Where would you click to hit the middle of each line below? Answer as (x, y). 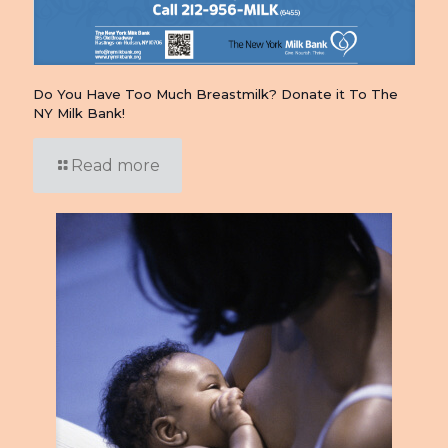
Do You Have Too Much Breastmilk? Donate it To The (215, 93)
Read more (115, 165)
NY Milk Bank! (79, 112)
